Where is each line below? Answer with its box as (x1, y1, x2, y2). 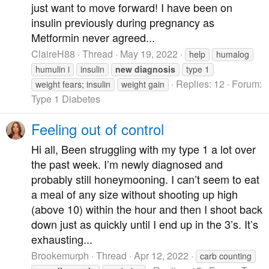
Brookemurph (31, 249, 89, 263)
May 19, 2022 (120, 47, 178, 61)
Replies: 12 (176, 77, 225, 91)
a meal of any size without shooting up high (31, 186, 238, 202)
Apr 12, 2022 (134, 249, 189, 263)
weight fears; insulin (35, 78, 110, 91)
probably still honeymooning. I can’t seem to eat (31, 171, 259, 187)
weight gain (121, 78, 165, 91)
